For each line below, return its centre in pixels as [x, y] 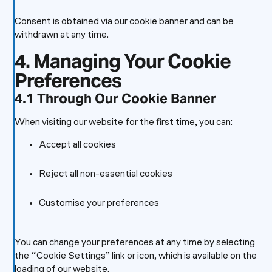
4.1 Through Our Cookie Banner [115, 98]
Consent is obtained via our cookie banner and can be [124, 22]
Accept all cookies [77, 145]
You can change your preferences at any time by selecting [134, 243]
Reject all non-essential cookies [105, 174]
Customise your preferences [99, 203]
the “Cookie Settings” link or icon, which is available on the [135, 256]
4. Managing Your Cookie [122, 61]
